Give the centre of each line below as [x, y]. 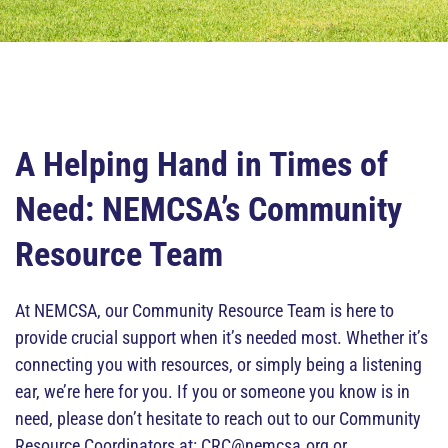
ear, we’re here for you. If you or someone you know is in [212, 391]
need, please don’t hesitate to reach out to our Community [218, 418]
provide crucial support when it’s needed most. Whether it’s [221, 337]
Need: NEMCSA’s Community [208, 209]
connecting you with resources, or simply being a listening [218, 364]
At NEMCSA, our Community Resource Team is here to [204, 310]
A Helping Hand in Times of [201, 164]
